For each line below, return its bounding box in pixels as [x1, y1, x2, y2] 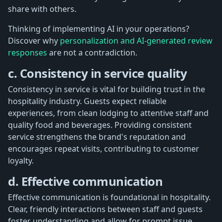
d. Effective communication [8, 172, 163, 189]
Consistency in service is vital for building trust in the [8, 83, 205, 95]
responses [8, 47, 47, 58]
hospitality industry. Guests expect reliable [8, 95, 166, 107]
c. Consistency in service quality [8, 64, 187, 81]
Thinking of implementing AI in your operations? [8, 23, 189, 34]
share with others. [8, 3, 76, 14]
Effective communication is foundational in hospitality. [8, 191, 211, 203]
